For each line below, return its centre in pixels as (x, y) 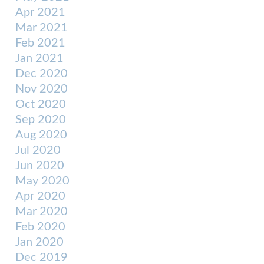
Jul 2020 (38, 150)
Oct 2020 (41, 104)
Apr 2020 (40, 196)
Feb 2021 (40, 43)
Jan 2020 (39, 242)
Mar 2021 (42, 28)
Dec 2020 (42, 74)
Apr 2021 (40, 12)
